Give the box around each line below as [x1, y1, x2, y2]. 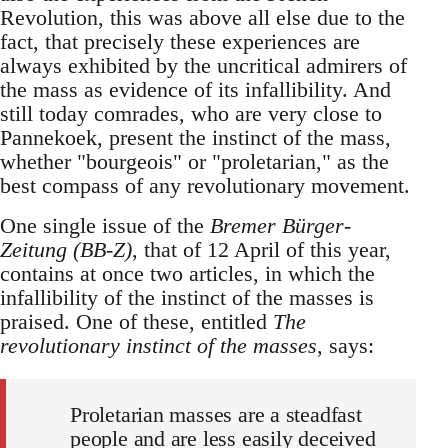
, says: [317, 332, 374, 358]
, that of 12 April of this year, [132, 236, 391, 262]
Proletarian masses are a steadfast [70, 401, 362, 427]
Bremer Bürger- [210, 212, 351, 238]
